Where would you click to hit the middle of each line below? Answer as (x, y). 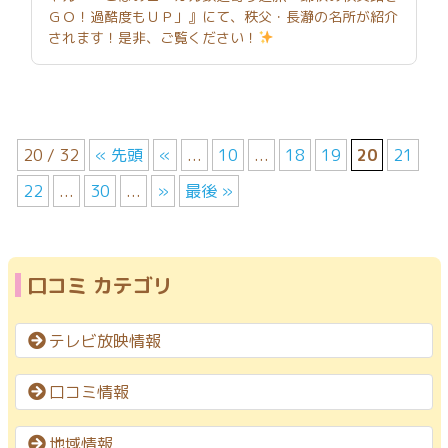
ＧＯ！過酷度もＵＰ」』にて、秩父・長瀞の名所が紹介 (223, 16)
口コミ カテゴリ (100, 284)
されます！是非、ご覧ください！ (153, 37)
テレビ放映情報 (105, 340)
